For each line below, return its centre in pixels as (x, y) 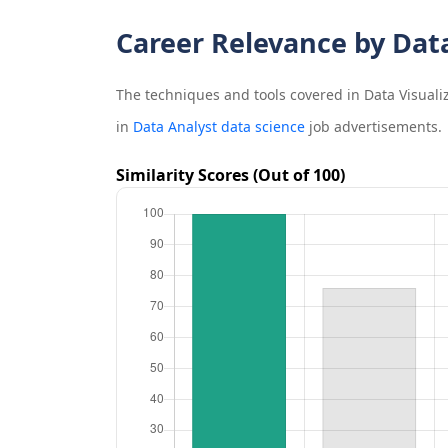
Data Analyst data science (218, 127)
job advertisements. (373, 127)
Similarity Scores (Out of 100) (230, 175)
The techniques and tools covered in (239, 95)
